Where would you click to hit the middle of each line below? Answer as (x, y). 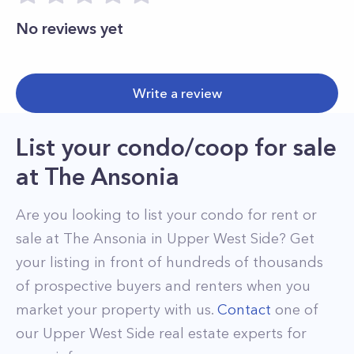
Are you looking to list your (108, 215)
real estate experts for (231, 333)
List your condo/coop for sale (176, 147)
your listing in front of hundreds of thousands (169, 262)
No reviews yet (70, 28)
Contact (244, 310)
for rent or (280, 215)
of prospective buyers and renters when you (163, 286)
